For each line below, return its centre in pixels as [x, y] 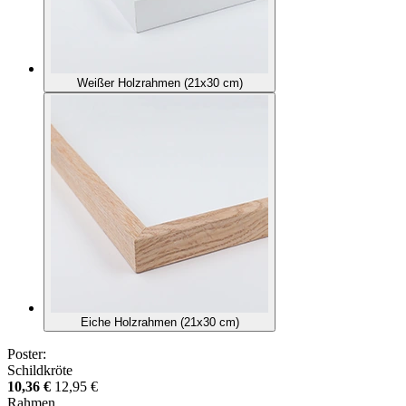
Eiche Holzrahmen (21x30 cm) [159, 322]
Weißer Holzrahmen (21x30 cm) [159, 82]
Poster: [27, 353]
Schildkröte [40, 370]
